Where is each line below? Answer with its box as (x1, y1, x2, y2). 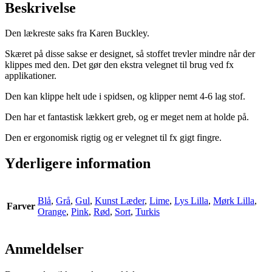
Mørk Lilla (213, 195, 254, 206)
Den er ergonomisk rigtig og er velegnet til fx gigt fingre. (5, 132, 222, 143)
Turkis (135, 206, 160, 217)
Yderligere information (5, 155, 151, 172)
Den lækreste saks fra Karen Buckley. (5, 28, 149, 39)
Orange (38, 206, 66, 217)
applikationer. (5, 70, 56, 81)
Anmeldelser (5, 241, 84, 257)
